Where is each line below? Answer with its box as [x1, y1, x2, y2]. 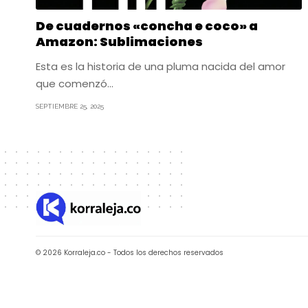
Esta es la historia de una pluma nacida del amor [36, 58, 285, 74]
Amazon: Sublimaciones [36, 32, 203, 50]
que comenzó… [36, 76, 113, 91]
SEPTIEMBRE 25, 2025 [36, 102, 104, 110]
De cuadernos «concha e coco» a [36, 16, 258, 34]
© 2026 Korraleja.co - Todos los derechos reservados [36, 247, 223, 258]
